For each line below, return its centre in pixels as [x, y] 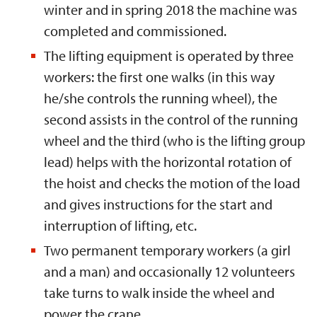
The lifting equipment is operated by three [169, 56]
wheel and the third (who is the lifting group [174, 140]
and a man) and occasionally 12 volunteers [169, 271]
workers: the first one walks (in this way [159, 77]
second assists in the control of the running [171, 119]
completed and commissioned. [135, 31]
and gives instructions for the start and [158, 204]
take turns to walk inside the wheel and [159, 293]
